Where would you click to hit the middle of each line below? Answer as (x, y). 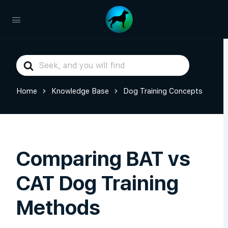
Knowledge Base (80, 91)
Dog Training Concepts (163, 91)
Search (30, 61)
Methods (58, 208)
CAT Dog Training (97, 183)
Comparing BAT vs (103, 159)
